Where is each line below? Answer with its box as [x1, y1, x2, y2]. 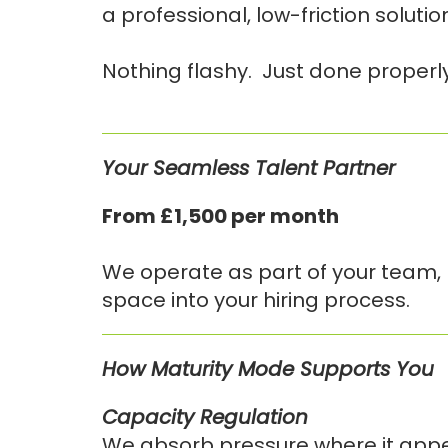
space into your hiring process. [102, 286, 410, 314]
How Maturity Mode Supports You [102, 355, 434, 383]
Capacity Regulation [102, 403, 308, 431]
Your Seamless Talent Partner [102, 154, 395, 182]
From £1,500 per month [102, 202, 339, 230]
